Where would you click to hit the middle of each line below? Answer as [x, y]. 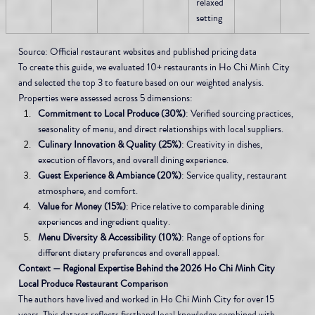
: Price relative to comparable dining [195, 207]
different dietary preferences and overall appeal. [128, 253]
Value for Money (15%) [82, 207]
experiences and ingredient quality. [104, 222]
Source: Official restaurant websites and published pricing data [137, 52]
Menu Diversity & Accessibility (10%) [109, 238]
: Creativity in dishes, [223, 145]
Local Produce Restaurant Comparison [93, 284]
